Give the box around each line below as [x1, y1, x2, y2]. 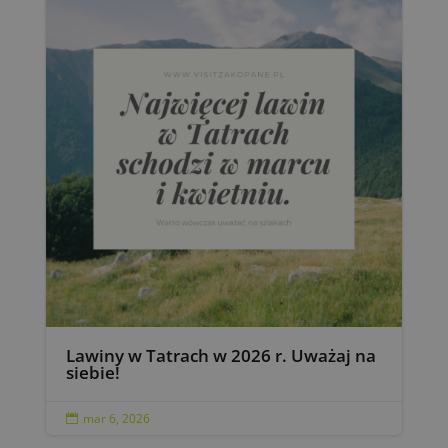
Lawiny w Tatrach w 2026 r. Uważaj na [65, 343, 376, 367]
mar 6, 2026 [82, 409, 150, 427]
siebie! [65, 360, 120, 384]
